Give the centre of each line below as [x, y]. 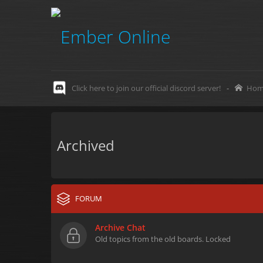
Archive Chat [120, 227]
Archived [86, 145]
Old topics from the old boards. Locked [163, 239]
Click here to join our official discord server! [146, 88]
